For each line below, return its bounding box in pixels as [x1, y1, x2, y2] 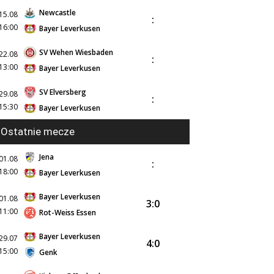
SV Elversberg [39, 87, 86, 97]
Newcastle [39, 7, 76, 18]
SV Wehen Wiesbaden [39, 47, 113, 57]
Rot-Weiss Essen [39, 207, 96, 218]
